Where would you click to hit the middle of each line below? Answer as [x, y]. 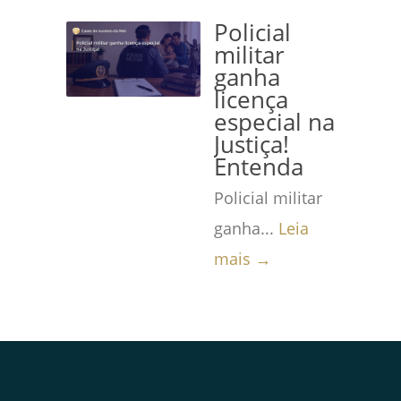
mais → [243, 259]
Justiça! [252, 145]
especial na [274, 122]
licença [251, 100]
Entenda [259, 167]
